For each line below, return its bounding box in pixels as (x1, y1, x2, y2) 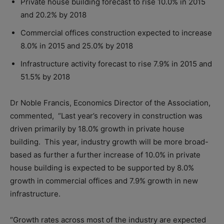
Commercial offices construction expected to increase (20, 28, 212, 38)
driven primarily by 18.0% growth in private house (10, 124, 184, 134)
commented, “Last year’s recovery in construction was (10, 111, 202, 121)
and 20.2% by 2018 (20, 10, 86, 20)
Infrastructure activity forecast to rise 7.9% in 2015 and (20, 59, 212, 69)
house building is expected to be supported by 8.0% (10, 163, 194, 173)
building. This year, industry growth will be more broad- (10, 137, 208, 147)
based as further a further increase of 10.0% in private (10, 150, 200, 160)
